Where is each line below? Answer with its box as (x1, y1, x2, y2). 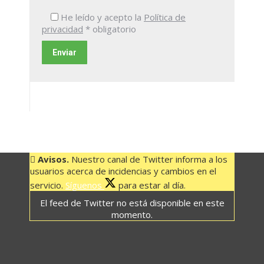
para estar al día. (116, 179, 186, 191)
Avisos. (38, 153, 69, 165)
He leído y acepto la (58, 11, 144, 23)
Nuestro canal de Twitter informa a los (69, 153, 227, 165)
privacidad (42, 23, 83, 35)
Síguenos (65, 179, 104, 191)
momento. (111, 209, 153, 220)
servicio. (30, 179, 65, 191)
